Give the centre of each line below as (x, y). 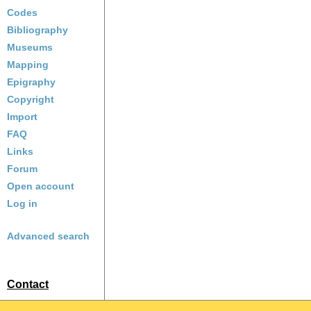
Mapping (28, 65)
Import (22, 117)
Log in (22, 203)
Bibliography (37, 30)
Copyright (31, 99)
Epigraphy (31, 82)
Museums (30, 47)
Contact (28, 284)
